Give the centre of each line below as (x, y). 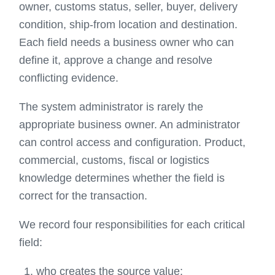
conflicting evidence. (69, 78)
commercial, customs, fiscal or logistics (114, 160)
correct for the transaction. (83, 196)
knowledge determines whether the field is (122, 178)
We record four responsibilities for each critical (132, 225)
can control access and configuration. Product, (133, 142)
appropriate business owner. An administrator (130, 125)
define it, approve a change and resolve (116, 60)
